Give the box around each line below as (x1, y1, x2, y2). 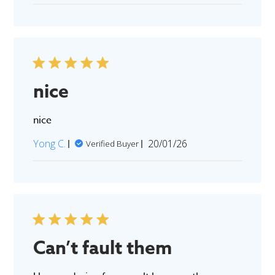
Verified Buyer (86, 138, 139, 150)
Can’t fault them (33, 235, 172, 262)
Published (167, 136, 213, 150)
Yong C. (33, 137, 66, 151)
